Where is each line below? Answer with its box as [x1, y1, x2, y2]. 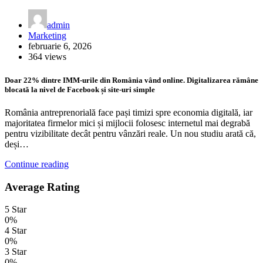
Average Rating [5, 180, 80, 193]
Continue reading [5, 159, 69, 169]
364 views [28, 52, 66, 62]
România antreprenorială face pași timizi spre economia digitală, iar [5, 107, 252, 117]
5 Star [5, 204, 26, 215]
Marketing [28, 31, 66, 41]
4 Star [5, 225, 26, 236]
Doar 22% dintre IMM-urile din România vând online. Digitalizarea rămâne [5, 75, 258, 85]
